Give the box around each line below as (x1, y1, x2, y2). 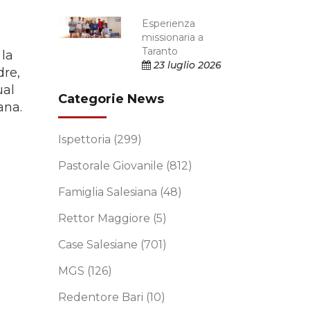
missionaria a (142, 31, 204, 44)
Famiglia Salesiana (57, 185, 160, 199)
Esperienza (142, 17, 196, 30)
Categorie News (57, 91, 164, 107)
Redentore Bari (57, 291, 146, 304)
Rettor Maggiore (57, 212, 153, 225)
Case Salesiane (57, 238, 140, 251)
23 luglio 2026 (151, 59, 222, 71)
